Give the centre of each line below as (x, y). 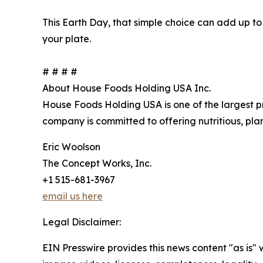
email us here (73, 196)
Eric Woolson (71, 147)
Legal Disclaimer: (82, 222)
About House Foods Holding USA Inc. (127, 88)
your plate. (67, 39)
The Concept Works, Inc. (97, 163)
